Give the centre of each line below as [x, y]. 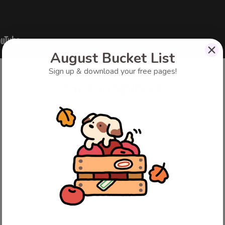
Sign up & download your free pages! [113, 71]
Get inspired [113, 88]
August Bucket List [113, 58]
